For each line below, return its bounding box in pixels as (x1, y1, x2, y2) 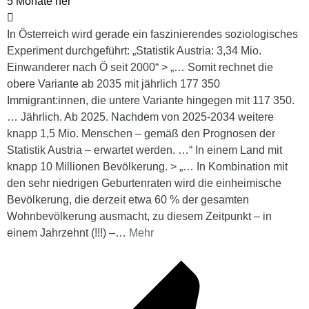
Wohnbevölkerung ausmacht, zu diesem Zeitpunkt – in (7, 210, 272, 222)
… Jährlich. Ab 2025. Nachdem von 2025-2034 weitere (7, 110, 274, 123)
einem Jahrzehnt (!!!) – (7, 226, 115, 239)
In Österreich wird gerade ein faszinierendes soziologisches (7, 28, 298, 40)
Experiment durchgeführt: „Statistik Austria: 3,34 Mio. (7, 44, 261, 57)
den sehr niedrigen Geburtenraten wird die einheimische (7, 177, 281, 189)
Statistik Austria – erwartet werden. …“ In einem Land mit (7, 143, 282, 156)
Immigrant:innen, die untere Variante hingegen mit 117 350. (7, 94, 295, 106)
